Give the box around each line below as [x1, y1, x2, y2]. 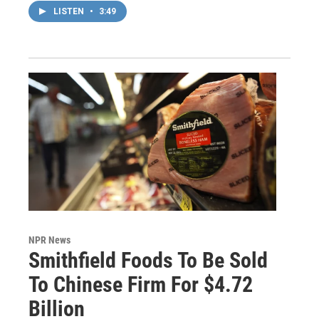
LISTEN [53, 6, 86, 17]
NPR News [28, 234, 70, 246]
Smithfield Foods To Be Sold [28, 248, 268, 273]
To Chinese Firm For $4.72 [28, 272, 253, 298]
